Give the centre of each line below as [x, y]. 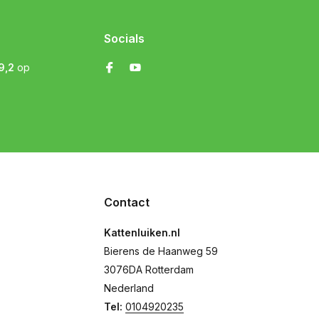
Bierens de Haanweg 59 [161, 251]
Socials [124, 38]
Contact [127, 202]
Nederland [129, 288]
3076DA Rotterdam [149, 270]
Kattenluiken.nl [142, 232]
